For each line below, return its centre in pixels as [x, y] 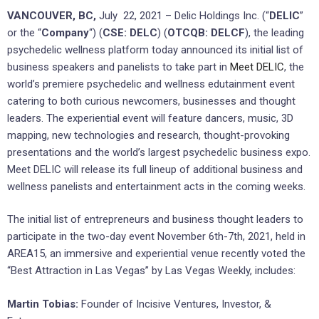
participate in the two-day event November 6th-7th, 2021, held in [156, 237]
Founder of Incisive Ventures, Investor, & [175, 304]
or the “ [24, 32]
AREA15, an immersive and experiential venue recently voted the [156, 254]
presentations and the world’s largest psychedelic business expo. [159, 152]
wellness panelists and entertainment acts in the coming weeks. [156, 186]
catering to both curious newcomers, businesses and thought [151, 101]
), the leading [274, 32]
